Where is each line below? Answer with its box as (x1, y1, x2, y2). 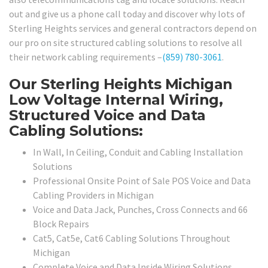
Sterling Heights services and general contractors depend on (9, 22, 257, 34)
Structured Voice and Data (9, 106, 206, 124)
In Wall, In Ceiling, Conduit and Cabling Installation (33, 146, 243, 159)
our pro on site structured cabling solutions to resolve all (9, 36, 242, 48)
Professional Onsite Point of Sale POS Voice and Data (33, 175, 251, 187)
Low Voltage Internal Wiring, (9, 90, 223, 108)
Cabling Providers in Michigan (33, 189, 154, 202)
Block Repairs (33, 218, 89, 230)
